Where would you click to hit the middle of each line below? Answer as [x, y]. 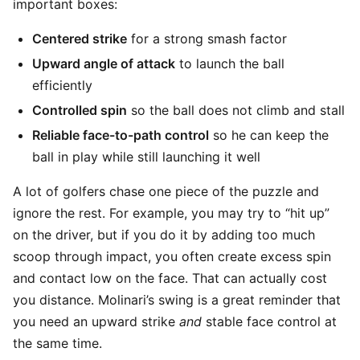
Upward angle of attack [104, 63]
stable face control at [269, 321]
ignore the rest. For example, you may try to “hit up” [171, 213]
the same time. [57, 343]
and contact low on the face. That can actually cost [170, 278]
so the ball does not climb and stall [236, 110]
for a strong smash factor [207, 39]
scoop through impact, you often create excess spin [172, 256]
